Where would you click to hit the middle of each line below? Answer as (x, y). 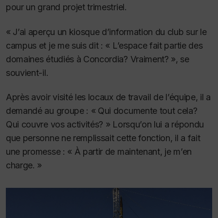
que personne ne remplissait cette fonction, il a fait (103, 138)
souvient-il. (27, 73)
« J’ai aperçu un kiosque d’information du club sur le (106, 32)
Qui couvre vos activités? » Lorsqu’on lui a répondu (105, 125)
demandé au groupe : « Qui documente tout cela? (102, 111)
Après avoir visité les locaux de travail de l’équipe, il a (108, 97)
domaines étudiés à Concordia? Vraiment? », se (98, 59)
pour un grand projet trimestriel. (66, 7)
